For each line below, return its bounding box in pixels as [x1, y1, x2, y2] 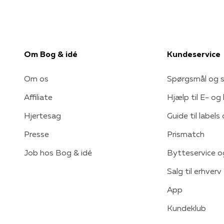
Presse [24, 128, 49, 139]
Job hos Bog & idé [24, 147, 92, 157]
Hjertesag [24, 110, 61, 120]
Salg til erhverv [167, 165, 221, 176]
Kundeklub [167, 202, 206, 213]
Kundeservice [167, 48, 220, 59]
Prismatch [167, 128, 204, 139]
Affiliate [24, 91, 52, 102]
